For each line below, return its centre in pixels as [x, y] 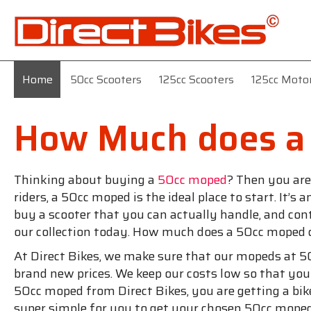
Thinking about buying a [86, 179]
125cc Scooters [196, 79]
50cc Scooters [106, 79]
